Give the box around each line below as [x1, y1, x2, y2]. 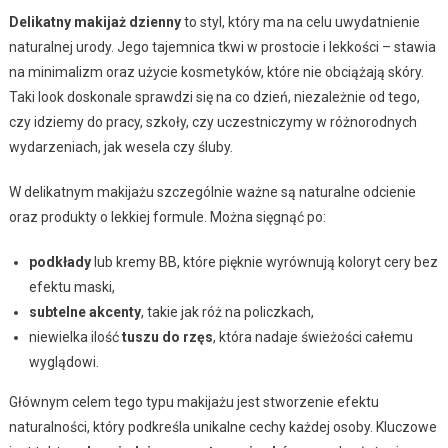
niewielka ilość [28, 329, 122, 346]
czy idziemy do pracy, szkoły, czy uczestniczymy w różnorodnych [8, 114, 417, 131]
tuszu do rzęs [121, 329, 213, 346]
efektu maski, [28, 279, 115, 296]
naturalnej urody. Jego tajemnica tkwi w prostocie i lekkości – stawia [8, 39, 436, 56]
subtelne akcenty [28, 304, 141, 321]
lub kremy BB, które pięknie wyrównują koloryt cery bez [90, 254, 438, 271]
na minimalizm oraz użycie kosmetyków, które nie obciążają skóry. [8, 64, 424, 81]
